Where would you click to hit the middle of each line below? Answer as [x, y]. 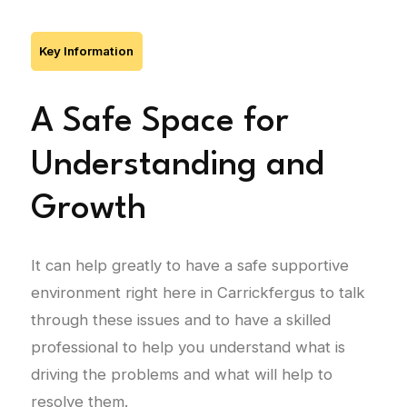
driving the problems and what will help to [181, 374]
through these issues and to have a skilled [180, 319]
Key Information [87, 50]
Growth [88, 209]
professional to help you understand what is [188, 347]
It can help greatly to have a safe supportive [189, 265]
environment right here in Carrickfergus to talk [198, 292]
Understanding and [177, 165]
